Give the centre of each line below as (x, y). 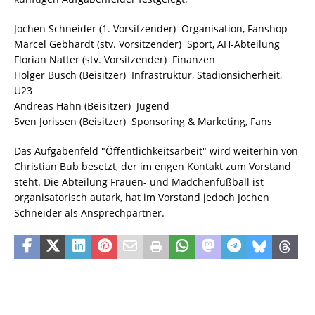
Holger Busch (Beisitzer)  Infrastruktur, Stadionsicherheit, (148, 75)
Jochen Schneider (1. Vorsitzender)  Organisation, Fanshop (151, 29)
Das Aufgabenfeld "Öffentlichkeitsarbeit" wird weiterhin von (156, 151)
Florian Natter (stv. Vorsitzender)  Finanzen (115, 60)
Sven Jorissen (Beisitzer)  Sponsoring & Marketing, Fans (143, 122)
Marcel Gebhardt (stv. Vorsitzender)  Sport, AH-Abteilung (147, 44)
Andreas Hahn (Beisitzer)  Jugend (92, 106)
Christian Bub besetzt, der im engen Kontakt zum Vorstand (153, 167)
